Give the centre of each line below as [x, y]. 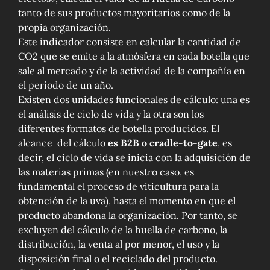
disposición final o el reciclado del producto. [118, 259]
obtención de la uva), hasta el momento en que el [127, 201]
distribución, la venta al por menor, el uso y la [118, 244]
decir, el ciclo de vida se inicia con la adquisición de [134, 158]
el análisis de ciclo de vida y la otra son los [111, 114]
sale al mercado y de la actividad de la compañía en [131, 71]
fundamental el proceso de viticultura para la [118, 187]
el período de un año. [65, 85]
